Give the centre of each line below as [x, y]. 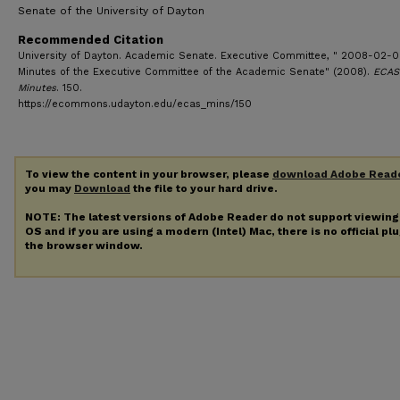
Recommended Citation [91, 40]
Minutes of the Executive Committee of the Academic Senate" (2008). [196, 72]
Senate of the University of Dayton [111, 11]
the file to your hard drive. [204, 188]
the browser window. [84, 245]
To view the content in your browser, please [149, 174]
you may [50, 188]
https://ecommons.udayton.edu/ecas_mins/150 [135, 104]
